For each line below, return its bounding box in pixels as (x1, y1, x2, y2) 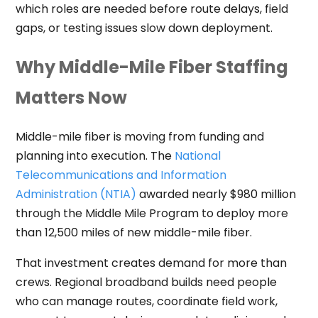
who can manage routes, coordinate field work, (15, 293, 278, 310)
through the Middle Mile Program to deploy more (15, 205, 288, 222)
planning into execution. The (15, 148, 175, 165)
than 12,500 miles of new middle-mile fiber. (15, 224, 252, 241)
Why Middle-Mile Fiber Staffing (15, 55, 288, 79)
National (174, 148, 221, 165)
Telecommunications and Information (15, 167, 226, 184)
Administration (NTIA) (15, 186, 136, 203)
